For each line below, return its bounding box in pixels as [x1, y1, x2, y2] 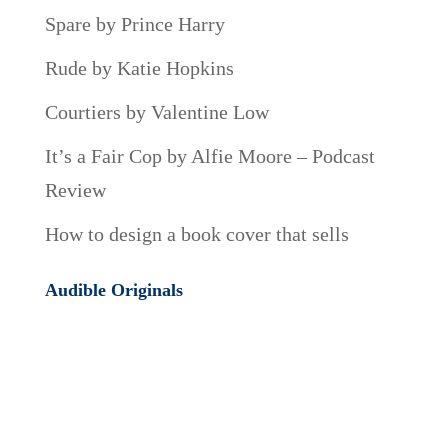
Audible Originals [44, 280, 183, 301]
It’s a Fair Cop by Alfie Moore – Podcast [44, 145, 375, 168]
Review [44, 179, 106, 202]
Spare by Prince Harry [44, 13, 225, 36]
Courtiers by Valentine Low [44, 101, 269, 124]
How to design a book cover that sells [44, 223, 349, 246]
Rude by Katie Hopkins [44, 57, 234, 80]
